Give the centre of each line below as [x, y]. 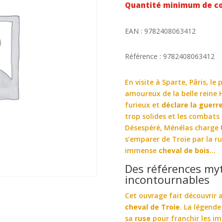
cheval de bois [184, 150]
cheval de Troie [153, 207]
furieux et [143, 105]
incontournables [167, 179]
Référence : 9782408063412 [170, 56]
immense [142, 150]
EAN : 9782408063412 [161, 31]
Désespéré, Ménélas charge [173, 127]
